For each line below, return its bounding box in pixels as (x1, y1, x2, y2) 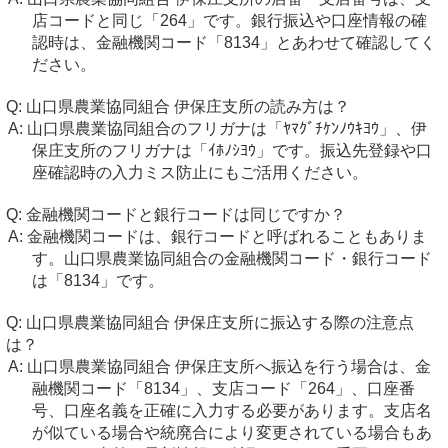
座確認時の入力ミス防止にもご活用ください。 (31, 164, 368, 181)
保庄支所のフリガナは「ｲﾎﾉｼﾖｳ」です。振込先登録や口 (31, 142, 432, 159)
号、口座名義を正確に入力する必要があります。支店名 (31, 402, 432, 419)
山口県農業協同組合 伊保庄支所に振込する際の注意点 (26, 314, 414, 331)
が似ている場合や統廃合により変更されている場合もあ (31, 424, 432, 441)
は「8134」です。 (31, 272, 164, 289)
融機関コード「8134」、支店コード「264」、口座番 (31, 380, 415, 397)
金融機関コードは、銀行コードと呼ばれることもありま (26, 228, 427, 245)
